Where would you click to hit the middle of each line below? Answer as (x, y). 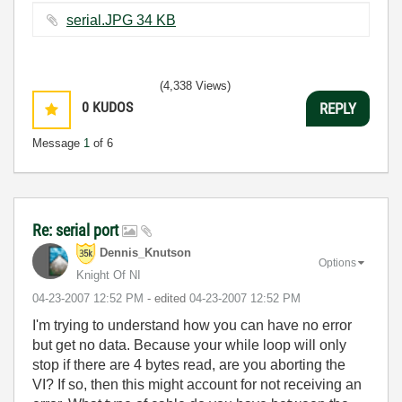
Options (337, 262)
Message (58, 143)
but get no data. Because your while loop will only (189, 345)
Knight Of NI (109, 275)
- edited (168, 298)
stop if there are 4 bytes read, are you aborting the (189, 365)
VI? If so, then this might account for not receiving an (197, 385)
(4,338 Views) (195, 86)
